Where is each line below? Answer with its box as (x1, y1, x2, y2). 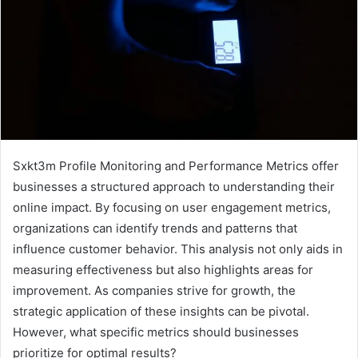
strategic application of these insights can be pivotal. (13, 303, 309, 319)
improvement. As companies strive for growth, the (13, 282, 296, 298)
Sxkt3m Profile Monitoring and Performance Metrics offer (13, 157, 339, 173)
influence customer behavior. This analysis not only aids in (13, 241, 343, 257)
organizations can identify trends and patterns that (13, 220, 297, 236)
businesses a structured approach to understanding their (13, 178, 335, 194)
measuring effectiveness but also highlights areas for (13, 261, 313, 277)
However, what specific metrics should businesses (13, 324, 299, 340)
